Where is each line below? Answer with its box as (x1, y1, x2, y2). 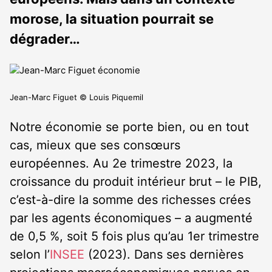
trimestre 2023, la (127, 156, 233, 171)
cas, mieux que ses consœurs (10, 138, 180, 152)
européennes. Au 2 (10, 156, 120, 171)
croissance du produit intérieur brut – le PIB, (10, 174, 262, 189)
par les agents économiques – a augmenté (10, 211, 253, 225)
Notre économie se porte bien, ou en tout (10, 120, 249, 134)
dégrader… (10, 31, 80, 47)
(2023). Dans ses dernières (84, 247, 243, 262)
